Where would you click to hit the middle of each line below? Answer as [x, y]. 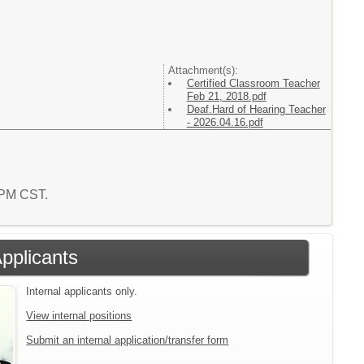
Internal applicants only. [82, 291]
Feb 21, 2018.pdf [226, 96]
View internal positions [79, 315]
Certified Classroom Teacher [253, 83]
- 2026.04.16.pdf [225, 122]
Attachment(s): [203, 70]
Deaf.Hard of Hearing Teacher [256, 109]
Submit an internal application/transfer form [128, 340]
